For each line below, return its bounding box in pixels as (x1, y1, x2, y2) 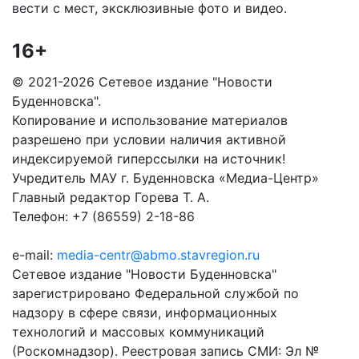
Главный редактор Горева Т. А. (12, 189, 209, 205)
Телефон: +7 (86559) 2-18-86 (12, 208, 195, 224)
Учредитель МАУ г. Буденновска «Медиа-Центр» (12, 170, 319, 186)
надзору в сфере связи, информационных (12, 305, 277, 321)
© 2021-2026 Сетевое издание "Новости (12, 74, 272, 90)
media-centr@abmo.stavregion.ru (57, 247, 260, 263)
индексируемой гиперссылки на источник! (12, 151, 285, 167)
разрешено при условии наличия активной (12, 131, 286, 147)
